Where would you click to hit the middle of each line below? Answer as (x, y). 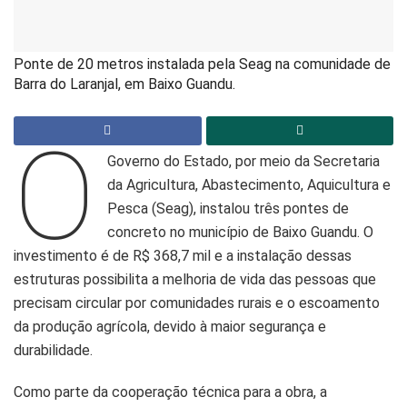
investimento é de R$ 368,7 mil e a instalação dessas (183, 256)
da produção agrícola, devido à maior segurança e (170, 327)
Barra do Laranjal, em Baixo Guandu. (124, 84)
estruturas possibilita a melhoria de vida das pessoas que (195, 280)
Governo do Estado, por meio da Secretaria (244, 162)
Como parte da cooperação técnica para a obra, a (170, 392)
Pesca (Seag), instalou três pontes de (228, 209)
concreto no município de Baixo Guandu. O (241, 233)
